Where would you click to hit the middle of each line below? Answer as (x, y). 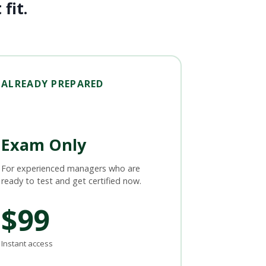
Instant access (27, 243)
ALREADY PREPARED (53, 84)
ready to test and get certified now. (72, 180)
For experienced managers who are (71, 168)
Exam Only (44, 144)
